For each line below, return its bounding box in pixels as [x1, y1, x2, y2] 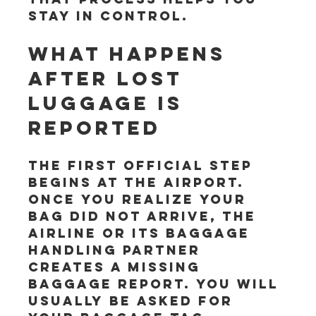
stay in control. [28, 8, 189, 24]
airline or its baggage [28, 225, 256, 241]
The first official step [28, 157, 259, 174]
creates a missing [28, 259, 207, 275]
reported [28, 116, 162, 140]
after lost [28, 66, 192, 90]
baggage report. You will [28, 276, 285, 292]
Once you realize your [28, 191, 253, 207]
